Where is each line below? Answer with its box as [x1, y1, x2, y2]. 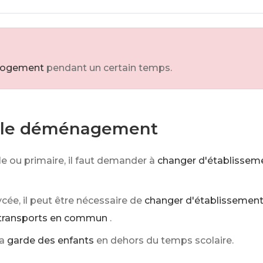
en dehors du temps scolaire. [96, 235, 234, 246]
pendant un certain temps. [46, 62, 172, 73]
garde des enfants [7, 235, 94, 246]
